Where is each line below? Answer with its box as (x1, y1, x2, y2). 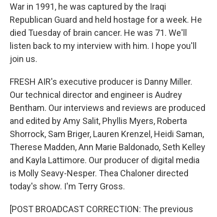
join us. (10, 54, 37, 64)
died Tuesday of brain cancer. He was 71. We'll (10, 28, 187, 38)
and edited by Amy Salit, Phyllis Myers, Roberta (10, 116, 187, 126)
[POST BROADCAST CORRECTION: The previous (10, 204, 193, 214)
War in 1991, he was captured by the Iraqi (10, 1, 166, 12)
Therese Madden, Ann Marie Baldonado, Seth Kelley (10, 142, 205, 152)
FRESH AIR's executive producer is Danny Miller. (10, 77, 192, 87)
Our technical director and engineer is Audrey (10, 90, 182, 100)
